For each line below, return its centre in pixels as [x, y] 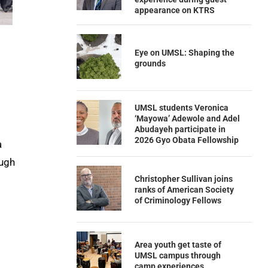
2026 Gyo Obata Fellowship [186, 140]
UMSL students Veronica [181, 107]
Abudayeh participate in [180, 129]
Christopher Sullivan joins [183, 179]
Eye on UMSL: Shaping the [184, 52]
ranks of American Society [184, 189]
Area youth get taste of [178, 244]
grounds [150, 63]
